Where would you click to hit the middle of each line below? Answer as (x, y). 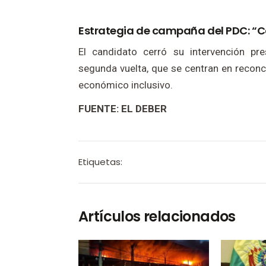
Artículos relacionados (157, 217)
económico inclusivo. (126, 85)
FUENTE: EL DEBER (123, 109)
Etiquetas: (100, 162)
